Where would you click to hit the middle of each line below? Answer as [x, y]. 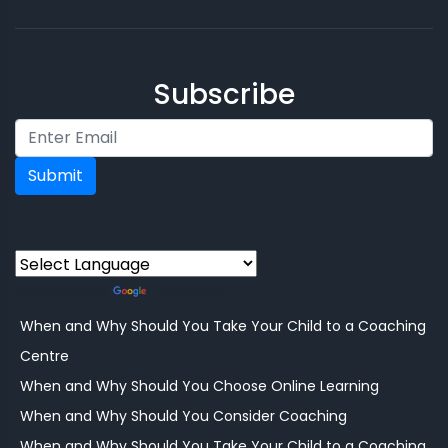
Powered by [64, 292]
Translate [188, 292]
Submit [55, 176]
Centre [44, 356]
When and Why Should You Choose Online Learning [199, 386]
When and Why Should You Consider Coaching [183, 416]
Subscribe [224, 95]
